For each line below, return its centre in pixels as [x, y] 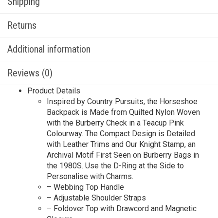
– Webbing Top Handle [85, 187]
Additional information [49, 49]
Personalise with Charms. [90, 176]
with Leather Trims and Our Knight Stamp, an [121, 144]
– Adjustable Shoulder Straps [96, 198]
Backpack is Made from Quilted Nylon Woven [123, 112]
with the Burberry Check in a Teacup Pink [115, 123]
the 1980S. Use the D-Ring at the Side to [115, 166]
